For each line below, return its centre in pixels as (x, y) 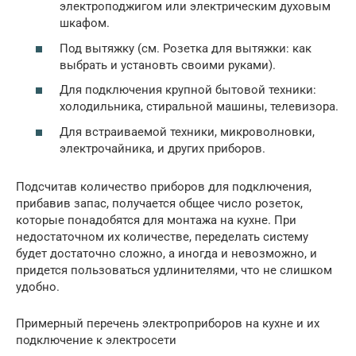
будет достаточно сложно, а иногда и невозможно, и (166, 253)
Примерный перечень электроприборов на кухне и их (168, 323)
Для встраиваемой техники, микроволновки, (187, 132)
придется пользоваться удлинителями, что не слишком (174, 270)
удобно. (38, 286)
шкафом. (85, 23)
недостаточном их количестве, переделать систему (162, 236)
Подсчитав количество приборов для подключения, (164, 186)
